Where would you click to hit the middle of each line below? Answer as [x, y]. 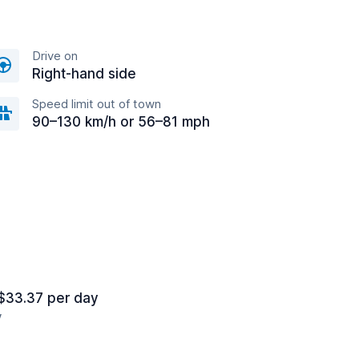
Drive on [55, 56]
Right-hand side [84, 74]
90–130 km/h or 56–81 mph [121, 122]
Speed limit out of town [97, 104]
